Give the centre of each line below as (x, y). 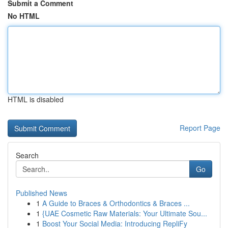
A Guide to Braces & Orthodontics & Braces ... (116, 203)
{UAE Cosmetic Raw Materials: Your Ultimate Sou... (125, 213)
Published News (41, 193)
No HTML (24, 16)
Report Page (200, 128)
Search (27, 155)
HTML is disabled (36, 99)
